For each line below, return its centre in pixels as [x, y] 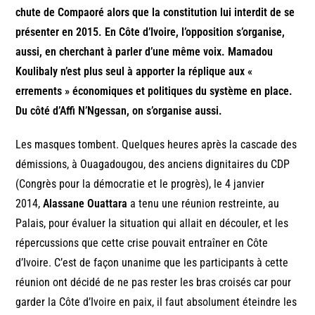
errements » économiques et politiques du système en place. [154, 91]
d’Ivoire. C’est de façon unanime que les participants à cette [152, 262]
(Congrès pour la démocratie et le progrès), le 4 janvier [140, 184]
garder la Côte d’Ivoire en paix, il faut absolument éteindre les [156, 302]
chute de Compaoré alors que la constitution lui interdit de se [155, 12]
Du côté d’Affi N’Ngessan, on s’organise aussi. [119, 110]
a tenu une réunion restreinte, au [204, 203]
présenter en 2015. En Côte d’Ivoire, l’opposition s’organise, [150, 32]
